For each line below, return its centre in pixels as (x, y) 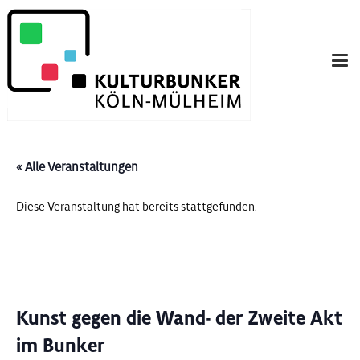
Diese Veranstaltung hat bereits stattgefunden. (137, 207)
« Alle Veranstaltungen (77, 167)
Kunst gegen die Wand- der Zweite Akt (179, 318)
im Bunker (61, 346)
